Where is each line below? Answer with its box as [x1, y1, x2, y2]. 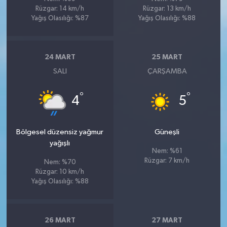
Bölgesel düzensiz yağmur [16, 128, 104, 136]
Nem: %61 [152, 147, 182, 155]
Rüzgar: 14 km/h [35, 5, 85, 12]
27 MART [152, 217, 183, 224]
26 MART [44, 217, 75, 224]
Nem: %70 [44, 159, 76, 166]
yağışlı [50, 139, 70, 147]
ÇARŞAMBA [147, 67, 187, 75]
